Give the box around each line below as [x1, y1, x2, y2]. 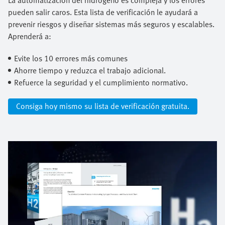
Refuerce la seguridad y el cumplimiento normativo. [14, 76, 188, 88]
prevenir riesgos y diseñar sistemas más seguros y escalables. [8, 18, 214, 30]
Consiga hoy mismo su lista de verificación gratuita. [16, 99, 189, 112]
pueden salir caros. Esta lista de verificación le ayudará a [8, 6, 198, 18]
